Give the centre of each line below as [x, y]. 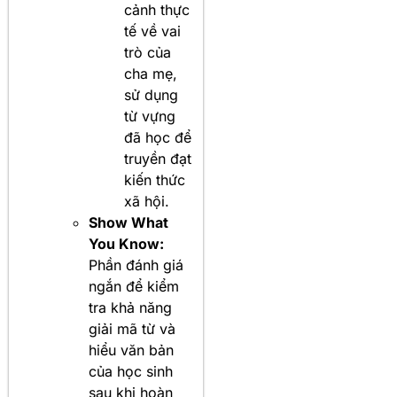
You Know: [126, 244]
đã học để [158, 137]
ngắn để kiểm [134, 286]
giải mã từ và [132, 329]
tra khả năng [130, 307]
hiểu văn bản [131, 350]
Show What [128, 222]
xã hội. [147, 201]
